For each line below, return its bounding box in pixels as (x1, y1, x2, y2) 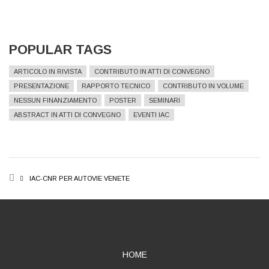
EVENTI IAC (133, 110, 169, 118)
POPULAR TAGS (9, 41, 112, 57)
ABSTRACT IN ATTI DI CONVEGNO (14, 110, 121, 118)
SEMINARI (149, 96, 180, 104)
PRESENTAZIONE (14, 82, 69, 89)
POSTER (109, 96, 136, 104)
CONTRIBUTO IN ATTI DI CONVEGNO (94, 67, 210, 75)
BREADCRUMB (9, 169, 163, 195)
